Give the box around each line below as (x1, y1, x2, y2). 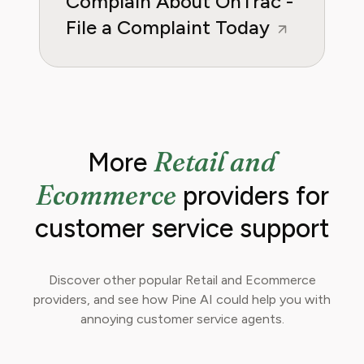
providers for (175, 180, 329, 211)
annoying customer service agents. (80, 311, 284, 327)
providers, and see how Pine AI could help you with (33, 292, 331, 307)
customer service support (35, 213, 329, 244)
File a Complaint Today (66, 15, 275, 39)
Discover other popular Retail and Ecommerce (48, 272, 316, 288)
